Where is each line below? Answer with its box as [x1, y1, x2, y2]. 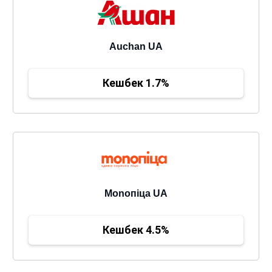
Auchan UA [109, 41, 163, 52]
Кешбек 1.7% [103, 76, 169, 89]
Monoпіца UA [104, 188, 168, 199]
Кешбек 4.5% [103, 223, 169, 236]
